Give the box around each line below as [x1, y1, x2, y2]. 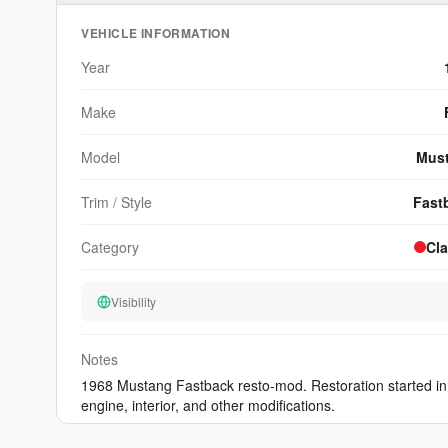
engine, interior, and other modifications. [81, 395, 335, 416]
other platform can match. [191, 8, 355, 29]
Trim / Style [81, 192, 152, 213]
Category [81, 237, 139, 258]
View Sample [244, 47, 316, 65]
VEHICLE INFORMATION [81, 24, 231, 43]
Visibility [111, 293, 156, 311]
